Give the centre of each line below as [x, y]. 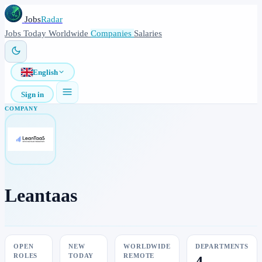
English [45, 72]
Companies [112, 33]
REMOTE [139, 256]
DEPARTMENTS [222, 247]
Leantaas [41, 195]
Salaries [148, 33]
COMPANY [21, 108]
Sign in [32, 94]
